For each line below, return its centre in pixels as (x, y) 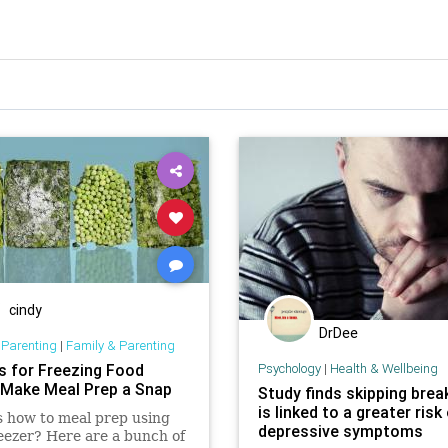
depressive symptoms (340, 430)
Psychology (289, 368)
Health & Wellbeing (383, 368)
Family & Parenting (120, 345)
